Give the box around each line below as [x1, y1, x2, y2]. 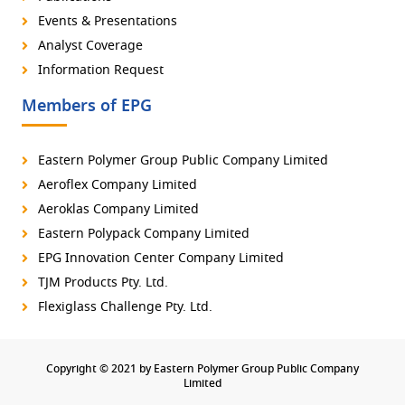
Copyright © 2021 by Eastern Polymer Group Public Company [46, 361, 359, 377]
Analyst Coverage [37, 36, 143, 55]
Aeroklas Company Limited [37, 200, 199, 219]
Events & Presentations [37, 12, 177, 31]
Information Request [37, 61, 164, 80]
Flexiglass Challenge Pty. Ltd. [37, 297, 212, 316]
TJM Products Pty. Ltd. [37, 273, 168, 292]
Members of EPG [22, 94, 152, 118]
